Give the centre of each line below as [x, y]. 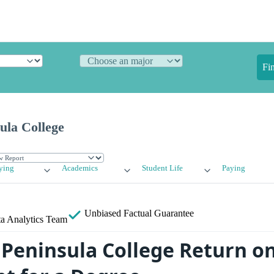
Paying [233, 168]
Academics [80, 168]
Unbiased [103, 213]
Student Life [162, 168]
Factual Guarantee [159, 213]
